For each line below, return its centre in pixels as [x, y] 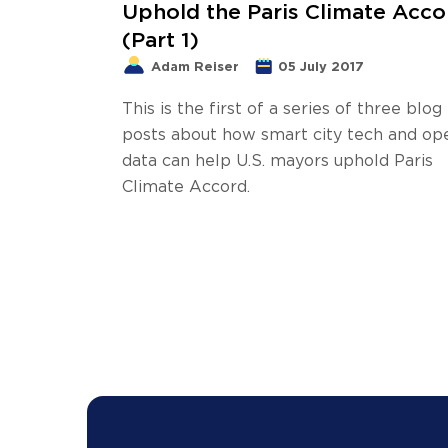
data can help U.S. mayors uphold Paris [277, 159]
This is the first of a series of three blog [282, 107]
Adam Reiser [195, 65]
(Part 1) [160, 39]
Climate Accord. [186, 185]
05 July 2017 [321, 65]
